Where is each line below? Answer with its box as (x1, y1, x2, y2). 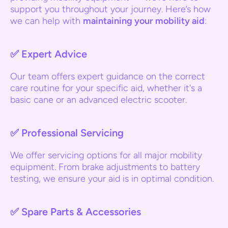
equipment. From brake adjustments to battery (10, 161, 200, 173)
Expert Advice (21, 48, 87, 60)
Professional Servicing (21, 127, 124, 139)
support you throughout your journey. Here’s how (10, 4, 211, 15)
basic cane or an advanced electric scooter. (10, 94, 187, 105)
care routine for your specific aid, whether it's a (10, 82, 202, 94)
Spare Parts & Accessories (21, 206, 141, 218)
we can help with (10, 15, 83, 26)
